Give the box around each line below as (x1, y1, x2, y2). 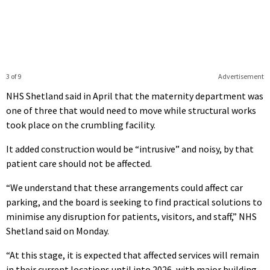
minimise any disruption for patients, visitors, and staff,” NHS (6, 210, 257, 223)
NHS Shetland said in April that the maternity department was (6, 90, 263, 102)
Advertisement (218, 72, 264, 81)
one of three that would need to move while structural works (6, 104, 256, 117)
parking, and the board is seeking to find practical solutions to (6, 196, 262, 209)
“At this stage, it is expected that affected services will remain (6, 249, 259, 262)
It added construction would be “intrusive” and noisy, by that (6, 143, 254, 155)
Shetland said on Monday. (6, 225, 109, 237)
